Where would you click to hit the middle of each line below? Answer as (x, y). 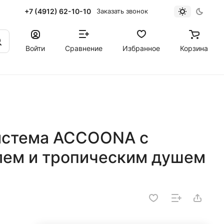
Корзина (194, 48)
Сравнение (84, 48)
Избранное (141, 48)
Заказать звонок (122, 11)
